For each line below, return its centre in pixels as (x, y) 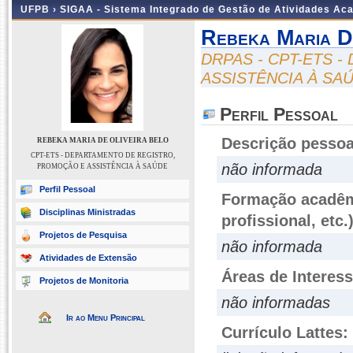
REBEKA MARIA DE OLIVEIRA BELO (102, 140)
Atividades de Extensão (88, 258)
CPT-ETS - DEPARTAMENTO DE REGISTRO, (102, 155)
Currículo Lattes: (285, 333)
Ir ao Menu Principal (106, 318)
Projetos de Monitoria (84, 281)
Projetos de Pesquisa (83, 235)
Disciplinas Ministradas (87, 212)
